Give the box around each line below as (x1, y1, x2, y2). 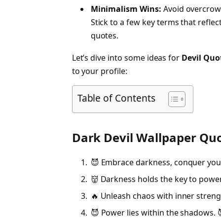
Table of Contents (77, 91, 155, 105)
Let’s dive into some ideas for (72, 52, 182, 64)
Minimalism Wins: (90, 3, 161, 14)
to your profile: (72, 66, 127, 77)
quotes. (90, 30, 119, 41)
